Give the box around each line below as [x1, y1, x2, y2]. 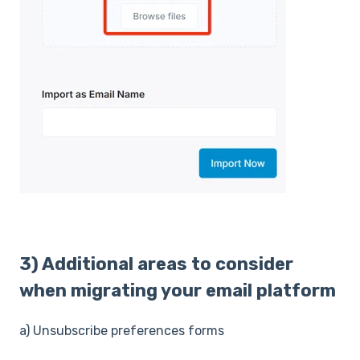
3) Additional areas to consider [19, 253, 293, 276]
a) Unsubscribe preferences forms [19, 322, 224, 338]
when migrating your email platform [19, 280, 336, 302]
